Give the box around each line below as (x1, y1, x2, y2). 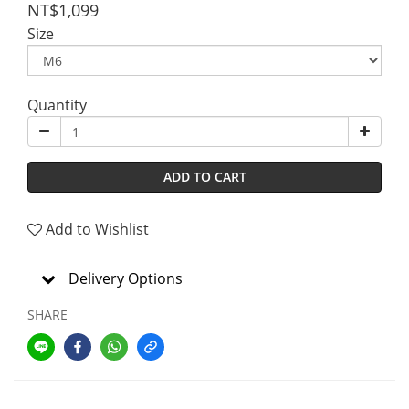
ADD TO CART (163, 168, 246, 185)
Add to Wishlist (46, 219, 149, 239)
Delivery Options (68, 268, 183, 288)
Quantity (27, 95, 87, 115)
